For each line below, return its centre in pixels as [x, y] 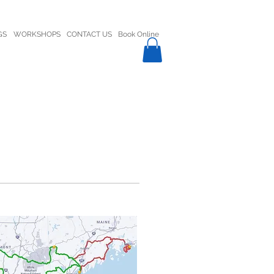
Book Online [139, 34]
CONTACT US [89, 34]
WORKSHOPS [37, 34]
